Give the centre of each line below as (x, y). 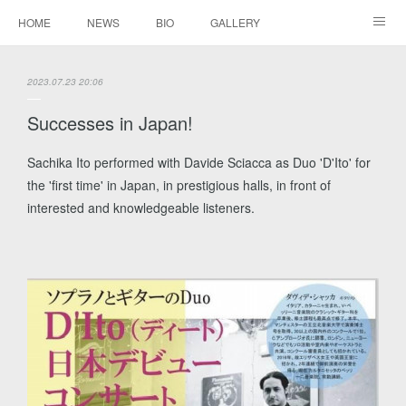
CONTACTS (267, 67)
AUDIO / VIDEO (56, 67)
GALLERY (235, 22)
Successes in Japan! (110, 123)
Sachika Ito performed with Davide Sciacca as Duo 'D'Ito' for (199, 162)
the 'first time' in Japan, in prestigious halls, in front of (179, 185)
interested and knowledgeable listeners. (141, 208)
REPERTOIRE (166, 67)
